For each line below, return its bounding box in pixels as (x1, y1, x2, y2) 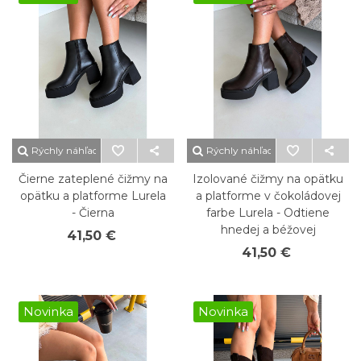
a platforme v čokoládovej (195, 189, 341, 203)
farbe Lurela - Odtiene (206, 205, 330, 220)
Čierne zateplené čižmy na (19, 172, 168, 186)
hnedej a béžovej (220, 222, 316, 237)
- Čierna (72, 205, 114, 220)
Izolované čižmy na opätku (193, 172, 343, 186)
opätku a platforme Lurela (20, 189, 166, 203)
